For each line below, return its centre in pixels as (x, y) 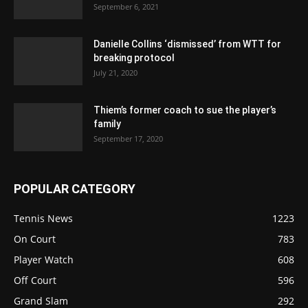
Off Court (35, 280)
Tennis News (43, 218)
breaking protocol (134, 57)
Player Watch (44, 259)
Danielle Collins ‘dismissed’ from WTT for (187, 44)
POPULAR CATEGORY (75, 188)
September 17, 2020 (128, 138)
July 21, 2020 (115, 72)
